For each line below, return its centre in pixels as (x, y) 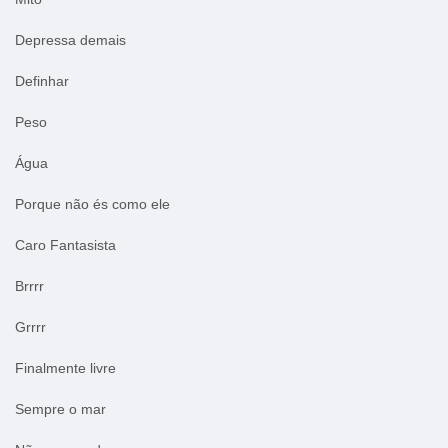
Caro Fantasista (65, 244)
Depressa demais (70, 39)
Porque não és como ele (92, 203)
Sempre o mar (60, 408)
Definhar (41, 80)
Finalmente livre (65, 367)
